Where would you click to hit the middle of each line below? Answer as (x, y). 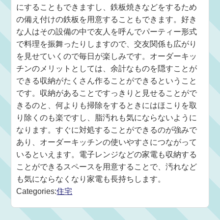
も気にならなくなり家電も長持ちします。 (91, 179)
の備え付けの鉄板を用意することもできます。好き (107, 19)
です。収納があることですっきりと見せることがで (107, 93)
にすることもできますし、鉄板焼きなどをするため (107, 7)
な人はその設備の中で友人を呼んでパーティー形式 (107, 32)
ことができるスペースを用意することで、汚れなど (107, 167)
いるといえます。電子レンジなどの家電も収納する (107, 154)
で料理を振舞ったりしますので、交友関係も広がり (107, 44)
